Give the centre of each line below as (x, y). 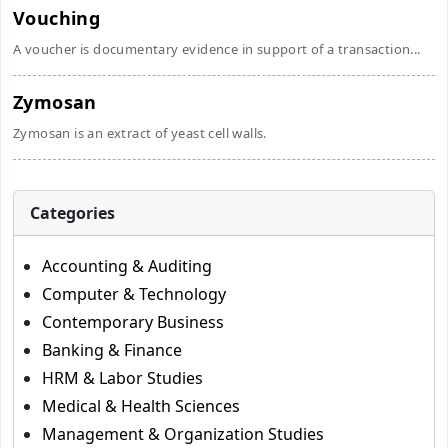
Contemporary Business (133, 322)
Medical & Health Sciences (141, 406)
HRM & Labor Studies (122, 378)
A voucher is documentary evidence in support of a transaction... (217, 49)
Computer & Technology (134, 294)
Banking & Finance (112, 350)
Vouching (57, 18)
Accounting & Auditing (127, 266)
